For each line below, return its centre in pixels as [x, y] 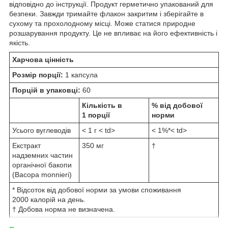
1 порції [96, 115]
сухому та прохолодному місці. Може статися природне [102, 23]
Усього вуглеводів [41, 130]
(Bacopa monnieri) [42, 174]
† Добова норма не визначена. [64, 209]
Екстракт [26, 145]
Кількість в [102, 105]
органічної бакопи [42, 165]
